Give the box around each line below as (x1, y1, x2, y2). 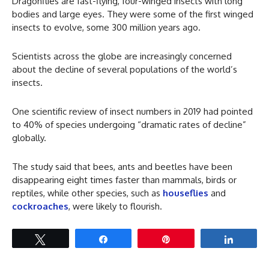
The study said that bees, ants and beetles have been (12, 161, 232, 173)
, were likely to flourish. (68, 201, 162, 213)
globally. (12, 132, 46, 144)
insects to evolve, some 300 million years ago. (12, 22, 201, 34)
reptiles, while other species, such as (12, 187, 163, 199)
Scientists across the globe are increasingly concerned (12, 50, 232, 62)
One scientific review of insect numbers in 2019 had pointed (12, 106, 253, 118)
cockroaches (12, 201, 68, 213)
